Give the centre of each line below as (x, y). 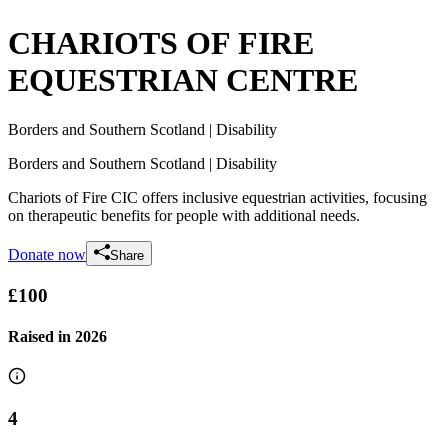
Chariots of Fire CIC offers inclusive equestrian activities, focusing (217, 197)
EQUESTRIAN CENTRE (183, 80)
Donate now (47, 254)
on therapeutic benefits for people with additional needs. (184, 215)
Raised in (41, 336)
